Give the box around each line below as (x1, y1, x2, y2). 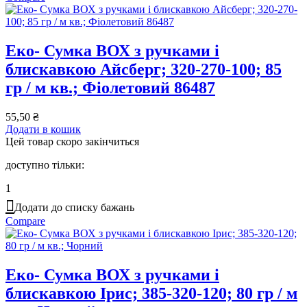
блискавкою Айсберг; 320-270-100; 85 (5, 60, 282, 78)
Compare (5, 214, 45, 227)
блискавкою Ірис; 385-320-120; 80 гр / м (5, 284, 297, 302)
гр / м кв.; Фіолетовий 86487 (5, 78, 215, 97)
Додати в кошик (5, 123, 81, 135)
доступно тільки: (5, 158, 84, 171)
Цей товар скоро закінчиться (5, 135, 139, 147)
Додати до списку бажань (14, 201, 134, 213)
